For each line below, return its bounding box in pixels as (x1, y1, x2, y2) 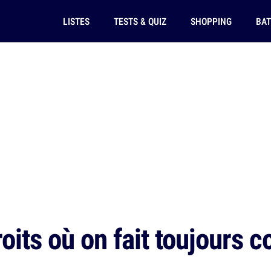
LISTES (62, 15, 90, 28)
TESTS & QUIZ (113, 15, 166, 28)
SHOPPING (190, 15, 232, 28)
